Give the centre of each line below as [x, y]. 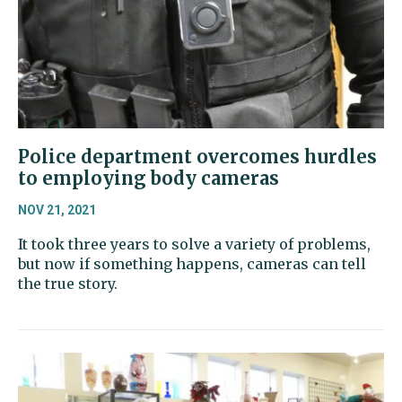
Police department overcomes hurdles [197, 157]
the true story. [68, 284]
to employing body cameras [149, 179]
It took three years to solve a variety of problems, [194, 245]
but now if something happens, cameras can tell [192, 264]
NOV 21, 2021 [57, 210]
